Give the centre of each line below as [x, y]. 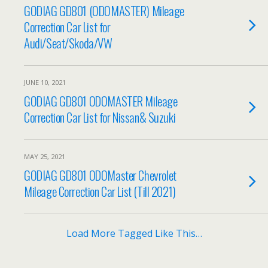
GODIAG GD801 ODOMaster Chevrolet [100, 175]
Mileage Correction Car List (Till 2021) [100, 191]
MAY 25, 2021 [45, 156]
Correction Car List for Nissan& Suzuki [100, 117]
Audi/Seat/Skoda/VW [68, 43]
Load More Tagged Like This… [134, 233]
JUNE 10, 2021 [45, 82]
